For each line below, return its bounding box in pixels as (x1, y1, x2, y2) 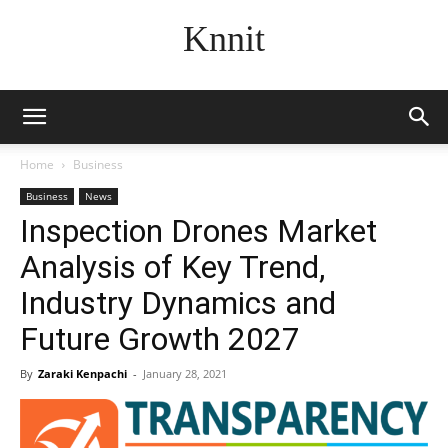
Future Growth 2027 (20, 320, 300, 358)
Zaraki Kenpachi (38, 366, 127, 381)
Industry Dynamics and (20, 284, 336, 322)
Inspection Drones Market (20, 212, 377, 250)
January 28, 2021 (143, 366, 227, 381)
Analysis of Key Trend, (20, 248, 325, 286)
